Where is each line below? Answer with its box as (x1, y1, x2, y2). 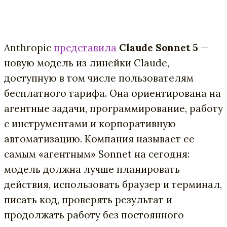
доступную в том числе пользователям (4, 71, 194, 84)
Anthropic (4, 41, 54, 54)
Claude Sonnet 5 (119, 41, 198, 54)
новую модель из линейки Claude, (4, 56, 169, 69)
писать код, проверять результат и (4, 193, 172, 206)
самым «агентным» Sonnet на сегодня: (4, 147, 190, 160)
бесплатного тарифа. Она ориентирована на (4, 87, 221, 99)
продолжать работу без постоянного (4, 208, 184, 221)
